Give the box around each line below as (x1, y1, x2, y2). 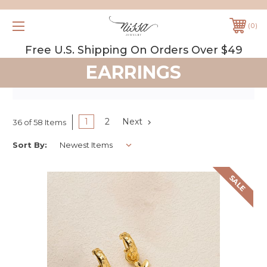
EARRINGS (85, 61, 182, 83)
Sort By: (13, 139, 47, 150)
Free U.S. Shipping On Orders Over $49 (24, 43, 243, 57)
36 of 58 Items (13, 117, 66, 127)
